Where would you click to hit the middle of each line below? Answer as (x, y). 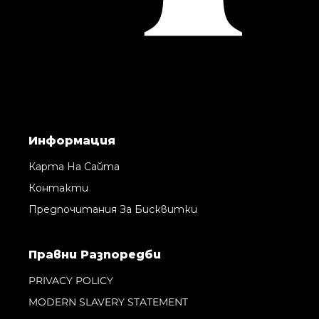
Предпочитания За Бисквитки (113, 210)
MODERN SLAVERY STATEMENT (108, 302)
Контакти (58, 188)
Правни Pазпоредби (95, 255)
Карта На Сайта (74, 167)
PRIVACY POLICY (71, 281)
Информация (72, 141)
